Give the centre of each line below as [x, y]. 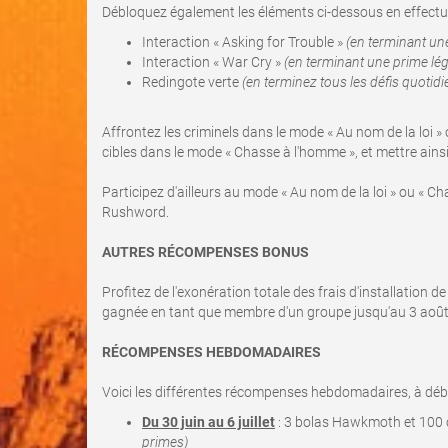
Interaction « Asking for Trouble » [244, 42]
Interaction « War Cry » [213, 62]
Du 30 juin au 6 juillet [208, 422]
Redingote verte [192, 82]
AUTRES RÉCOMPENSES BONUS [205, 252]
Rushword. [135, 212]
